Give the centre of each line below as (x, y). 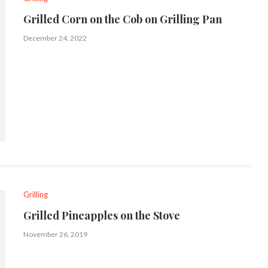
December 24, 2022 (55, 38)
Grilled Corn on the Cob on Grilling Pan (123, 19)
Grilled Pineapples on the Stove (102, 215)
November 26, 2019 (55, 234)
